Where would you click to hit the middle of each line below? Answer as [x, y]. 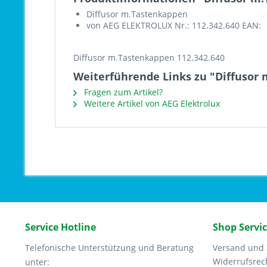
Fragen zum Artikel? [122, 92]
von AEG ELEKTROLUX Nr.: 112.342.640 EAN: [174, 25]
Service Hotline [60, 227]
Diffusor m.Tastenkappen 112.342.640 [149, 58]
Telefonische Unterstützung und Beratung [109, 248]
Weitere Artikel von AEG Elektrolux [151, 103]
